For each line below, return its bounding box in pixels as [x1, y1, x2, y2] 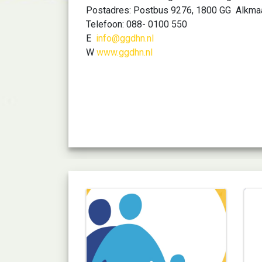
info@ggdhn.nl [96, 33, 154, 44]
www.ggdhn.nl [96, 47, 153, 58]
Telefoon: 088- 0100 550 [86, 19, 187, 30]
